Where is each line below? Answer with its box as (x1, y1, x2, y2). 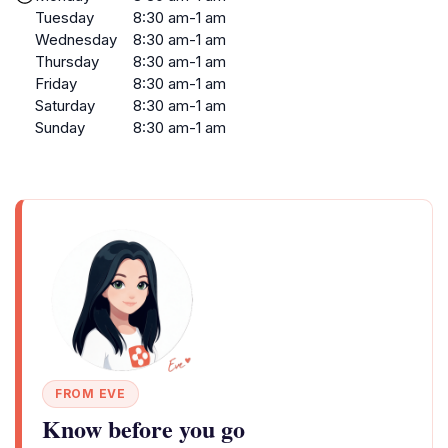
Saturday (35, 96, 95, 115)
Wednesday (35, 30, 117, 49)
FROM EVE (55, 386, 126, 401)
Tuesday (35, 8, 94, 27)
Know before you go (42, 411, 245, 446)
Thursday (35, 52, 99, 71)
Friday (35, 74, 77, 93)
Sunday (35, 118, 85, 137)
